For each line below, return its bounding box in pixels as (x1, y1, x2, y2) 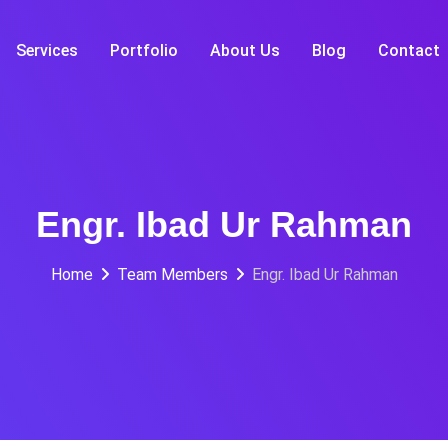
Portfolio (109, 41, 178, 60)
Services (15, 41, 78, 60)
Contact (377, 41, 440, 60)
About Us (209, 41, 280, 60)
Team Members (116, 265, 228, 284)
